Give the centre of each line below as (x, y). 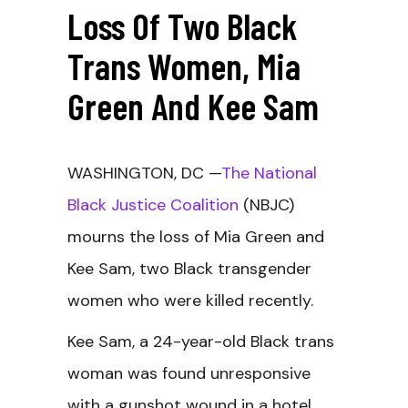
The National (269, 173)
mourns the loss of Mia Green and (196, 237)
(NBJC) (266, 205)
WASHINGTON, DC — (144, 173)
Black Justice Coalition (153, 205)
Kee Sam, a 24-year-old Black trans (201, 342)
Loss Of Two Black (182, 25)
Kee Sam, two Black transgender (189, 269)
